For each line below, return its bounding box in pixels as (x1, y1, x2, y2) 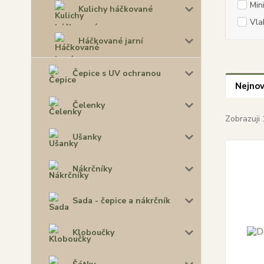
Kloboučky (72, 226, 114, 238)
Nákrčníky (72, 163, 112, 174)
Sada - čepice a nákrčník (72, 194, 170, 206)
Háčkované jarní (78, 35, 143, 47)
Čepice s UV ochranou (72, 67, 161, 79)
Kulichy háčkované (78, 3, 153, 15)
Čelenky (72, 99, 105, 111)
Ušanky (72, 131, 101, 143)
